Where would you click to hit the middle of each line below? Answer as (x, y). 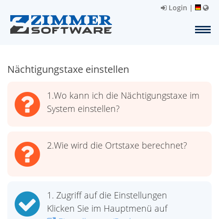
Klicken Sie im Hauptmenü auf (107, 208)
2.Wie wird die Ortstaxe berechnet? (117, 145)
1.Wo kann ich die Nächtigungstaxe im (123, 95)
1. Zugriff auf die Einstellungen (107, 195)
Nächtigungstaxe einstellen (68, 69)
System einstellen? (83, 109)
